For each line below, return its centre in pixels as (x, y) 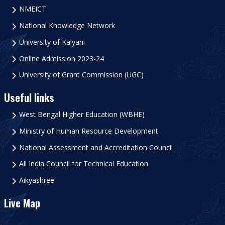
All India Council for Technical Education (83, 164)
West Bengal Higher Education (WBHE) (82, 115)
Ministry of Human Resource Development (88, 131)
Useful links (29, 97)
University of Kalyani (52, 42)
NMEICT (32, 9)
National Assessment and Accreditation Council (96, 147)
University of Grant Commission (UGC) (81, 75)
